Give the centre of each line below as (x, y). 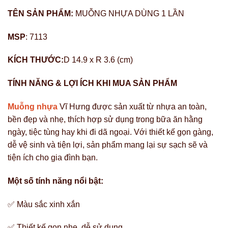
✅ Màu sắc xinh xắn (45, 204)
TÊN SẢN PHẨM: (41, 13)
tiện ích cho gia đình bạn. (53, 157)
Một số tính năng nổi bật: (56, 181)
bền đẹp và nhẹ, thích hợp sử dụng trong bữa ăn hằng (105, 119)
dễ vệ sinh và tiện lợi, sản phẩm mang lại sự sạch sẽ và (108, 145)
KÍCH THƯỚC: (36, 60)
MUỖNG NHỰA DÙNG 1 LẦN (130, 13)
